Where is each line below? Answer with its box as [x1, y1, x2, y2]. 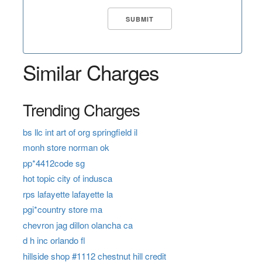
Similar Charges [22, 57, 159, 87]
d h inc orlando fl [22, 234, 85, 247]
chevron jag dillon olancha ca [22, 218, 133, 231]
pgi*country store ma [22, 203, 102, 216]
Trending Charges [22, 97, 140, 121]
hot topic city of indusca [22, 172, 112, 185]
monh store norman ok [22, 141, 109, 154]
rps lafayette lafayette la [22, 187, 113, 200]
